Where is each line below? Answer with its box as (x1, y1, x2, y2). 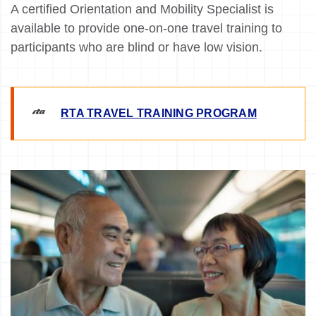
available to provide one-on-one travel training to (11, 20, 282, 35)
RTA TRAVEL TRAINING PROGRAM (61, 107, 257, 119)
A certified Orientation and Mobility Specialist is (11, 1, 274, 16)
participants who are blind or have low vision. (11, 39, 266, 54)
